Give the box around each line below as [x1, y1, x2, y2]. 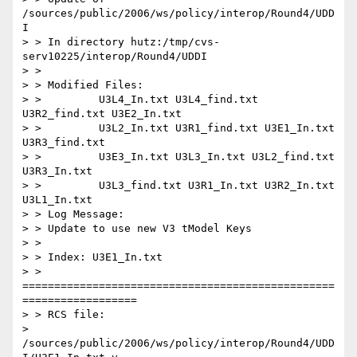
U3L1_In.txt [22, 194, 92, 206]
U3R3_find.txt [22, 136, 105, 149]
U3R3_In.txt [22, 165, 92, 178]
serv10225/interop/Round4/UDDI [22, 50, 207, 63]
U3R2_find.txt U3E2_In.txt [22, 108, 182, 120]
